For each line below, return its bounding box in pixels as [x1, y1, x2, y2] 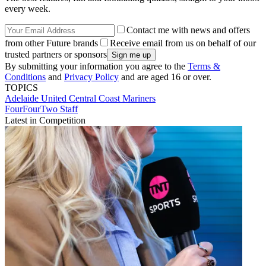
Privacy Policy [64, 72, 119, 83]
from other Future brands [5, 38, 98, 49]
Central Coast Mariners [69, 93, 156, 104]
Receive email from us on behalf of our [110, 38, 256, 49]
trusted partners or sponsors [5, 49, 107, 60]
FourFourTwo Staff [5, 104, 78, 115]
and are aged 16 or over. [119, 72, 211, 83]
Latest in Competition [5, 115, 85, 126]
